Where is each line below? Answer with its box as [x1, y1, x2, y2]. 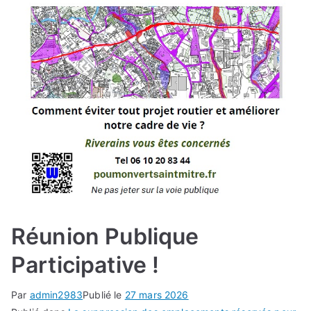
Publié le [83, 288, 125, 301]
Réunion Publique [11, 222, 199, 250]
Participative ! [11, 251, 160, 278]
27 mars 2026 [124, 288, 189, 301]
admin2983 [29, 288, 83, 301]
